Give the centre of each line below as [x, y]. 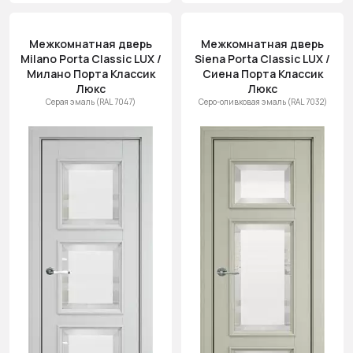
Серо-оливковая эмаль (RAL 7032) [262, 102]
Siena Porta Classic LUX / [262, 59]
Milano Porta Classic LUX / [91, 59]
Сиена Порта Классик [262, 74]
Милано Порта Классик [91, 74]
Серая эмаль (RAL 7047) [91, 102]
